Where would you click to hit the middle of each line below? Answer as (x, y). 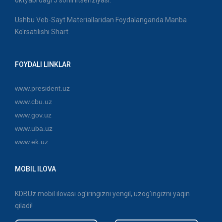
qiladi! (24, 205)
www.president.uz (42, 88)
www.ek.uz (31, 141)
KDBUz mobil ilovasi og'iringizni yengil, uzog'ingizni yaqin (102, 194)
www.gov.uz (33, 115)
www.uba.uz (34, 128)
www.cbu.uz (33, 101)
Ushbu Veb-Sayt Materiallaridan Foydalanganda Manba (101, 20)
